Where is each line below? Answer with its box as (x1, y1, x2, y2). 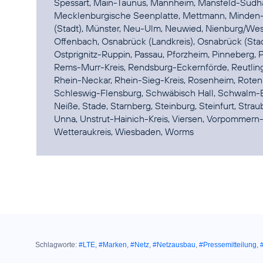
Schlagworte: (35, 241, 77, 249)
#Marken (99, 241, 127, 249)
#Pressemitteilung (199, 241, 257, 249)
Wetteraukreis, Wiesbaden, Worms (54, 126, 194, 137)
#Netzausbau (153, 241, 195, 249)
